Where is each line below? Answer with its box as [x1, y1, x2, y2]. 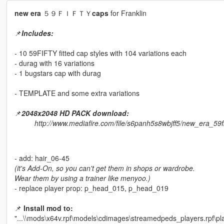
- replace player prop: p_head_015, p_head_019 [14, 183, 168, 193]
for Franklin [108, 8, 146, 18]
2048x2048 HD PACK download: [21, 108, 129, 118]
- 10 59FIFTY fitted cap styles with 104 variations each [14, 48, 186, 58]
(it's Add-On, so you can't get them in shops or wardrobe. [14, 163, 195, 173]
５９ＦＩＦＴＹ [40, 8, 92, 18]
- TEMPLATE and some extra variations [14, 88, 139, 98]
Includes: [21, 28, 53, 38]
